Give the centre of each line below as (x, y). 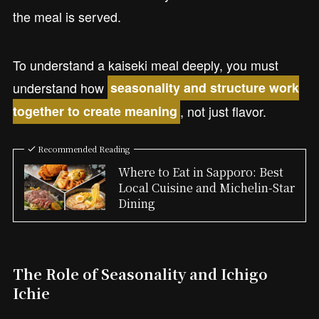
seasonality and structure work (205, 88)
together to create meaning (95, 111)
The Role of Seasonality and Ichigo (140, 273)
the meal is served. (67, 17)
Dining (136, 203)
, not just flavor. (224, 111)
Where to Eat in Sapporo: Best (200, 171)
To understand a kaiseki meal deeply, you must (145, 64)
